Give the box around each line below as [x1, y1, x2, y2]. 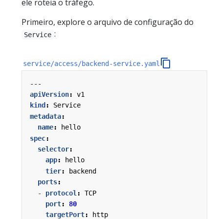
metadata [30, 112, 61, 120]
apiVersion [30, 90, 69, 99]
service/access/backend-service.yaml [23, 59, 160, 67]
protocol [45, 189, 77, 197]
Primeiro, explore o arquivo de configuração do [22, 17, 194, 28]
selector [38, 145, 69, 153]
